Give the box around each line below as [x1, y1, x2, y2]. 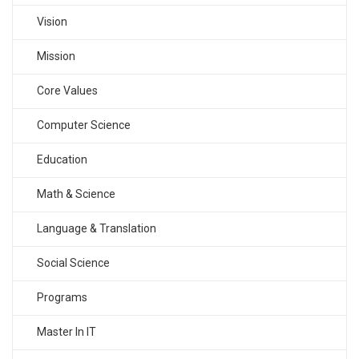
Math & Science [37, 188, 115, 201]
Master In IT [37, 325, 96, 339]
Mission [37, 50, 75, 63]
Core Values [37, 84, 98, 98]
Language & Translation [37, 222, 156, 236]
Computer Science [37, 119, 131, 132]
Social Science [37, 256, 110, 270]
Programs [37, 291, 87, 305]
